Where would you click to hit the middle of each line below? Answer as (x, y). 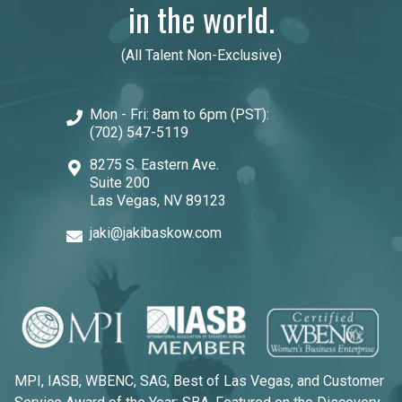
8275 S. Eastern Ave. (154, 165)
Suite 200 (120, 183)
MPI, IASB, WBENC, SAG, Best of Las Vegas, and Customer (199, 380)
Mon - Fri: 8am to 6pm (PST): (179, 115)
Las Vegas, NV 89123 (158, 201)
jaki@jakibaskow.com (156, 233)
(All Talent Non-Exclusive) (201, 56)
